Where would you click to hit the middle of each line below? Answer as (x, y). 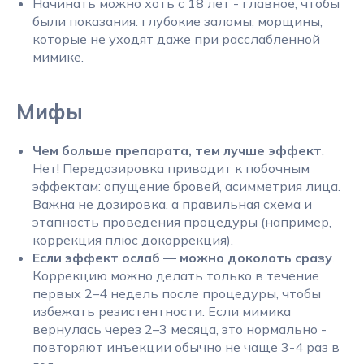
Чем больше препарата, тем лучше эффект (177, 150)
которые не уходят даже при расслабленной (176, 39)
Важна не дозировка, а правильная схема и (172, 204)
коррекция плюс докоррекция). (133, 240)
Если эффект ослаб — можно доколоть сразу (182, 258)
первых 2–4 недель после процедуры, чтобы (177, 293)
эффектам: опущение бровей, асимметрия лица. (186, 186)
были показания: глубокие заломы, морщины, (178, 21)
